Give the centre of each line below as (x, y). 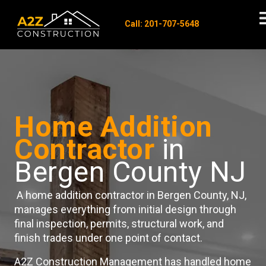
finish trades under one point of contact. (108, 238)
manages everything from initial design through (125, 209)
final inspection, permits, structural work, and (119, 224)
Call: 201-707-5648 (162, 23)
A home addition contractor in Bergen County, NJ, (130, 195)
